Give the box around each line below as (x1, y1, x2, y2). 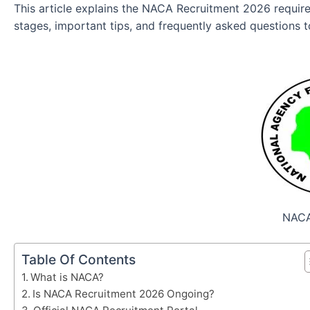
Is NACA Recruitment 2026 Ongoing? (33, 286, 215, 300)
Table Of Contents (21, 250, 136, 268)
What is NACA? (30, 270, 104, 284)
